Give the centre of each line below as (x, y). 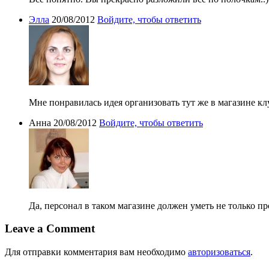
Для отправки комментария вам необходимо (96, 252)
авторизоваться (219, 252)
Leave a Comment (50, 229)
